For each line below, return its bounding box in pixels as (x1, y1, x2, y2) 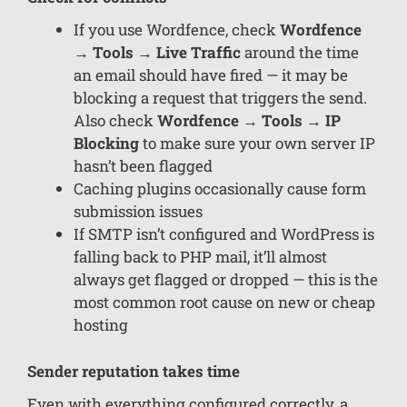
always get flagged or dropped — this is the (74, 269, 378, 291)
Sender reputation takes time (27, 360, 240, 382)
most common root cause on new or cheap (74, 292, 375, 313)
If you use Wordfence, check (74, 19, 280, 41)
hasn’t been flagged (74, 155, 213, 177)
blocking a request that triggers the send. (74, 87, 367, 109)
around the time (241, 42, 359, 64)
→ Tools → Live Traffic (74, 42, 241, 64)
